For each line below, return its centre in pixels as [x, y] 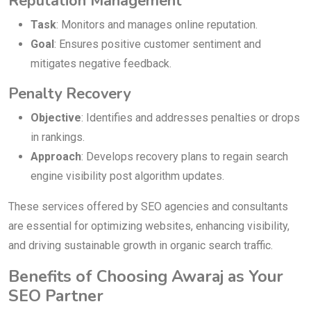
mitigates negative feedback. [101, 64]
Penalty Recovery [69, 94]
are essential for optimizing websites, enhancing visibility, [149, 226]
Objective [56, 118]
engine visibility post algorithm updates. [127, 176]
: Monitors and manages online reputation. [157, 25]
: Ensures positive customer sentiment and [158, 44]
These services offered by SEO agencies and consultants [148, 207]
